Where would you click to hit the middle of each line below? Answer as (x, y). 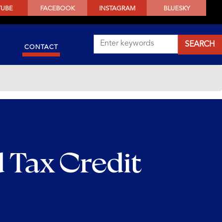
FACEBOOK (57, 8)
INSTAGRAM (117, 8)
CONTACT (41, 47)
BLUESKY (176, 8)
